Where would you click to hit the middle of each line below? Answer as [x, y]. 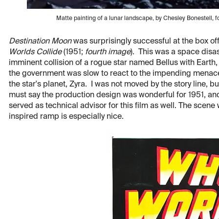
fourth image [108, 53]
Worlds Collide [35, 53]
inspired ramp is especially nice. [66, 117]
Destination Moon [40, 42]
